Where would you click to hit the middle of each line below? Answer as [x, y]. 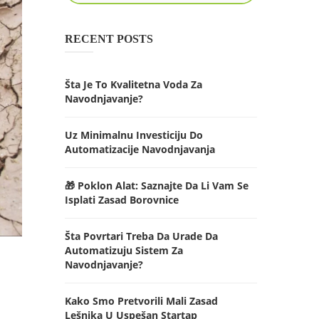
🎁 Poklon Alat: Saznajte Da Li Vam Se [157, 185]
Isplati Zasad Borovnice [122, 200]
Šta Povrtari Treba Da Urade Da [141, 236]
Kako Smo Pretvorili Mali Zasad [141, 301]
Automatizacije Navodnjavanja [140, 149]
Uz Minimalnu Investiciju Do [134, 135]
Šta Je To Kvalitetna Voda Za [134, 84]
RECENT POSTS [109, 39]
